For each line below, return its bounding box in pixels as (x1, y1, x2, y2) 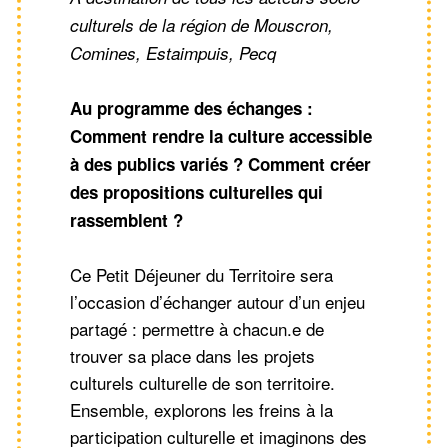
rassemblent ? (70, 207, 183, 232)
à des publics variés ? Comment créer (70, 151, 371, 176)
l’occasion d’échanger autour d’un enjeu (70, 288, 365, 314)
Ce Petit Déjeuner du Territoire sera (70, 261, 333, 287)
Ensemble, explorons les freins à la (70, 396, 333, 422)
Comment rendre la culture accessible (70, 123, 372, 148)
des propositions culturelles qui (70, 179, 323, 204)
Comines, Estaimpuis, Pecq (70, 40, 276, 65)
